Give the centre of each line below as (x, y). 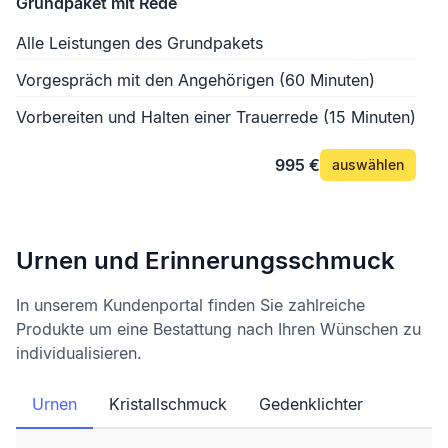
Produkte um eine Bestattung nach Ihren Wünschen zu (218, 328)
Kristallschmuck (168, 403)
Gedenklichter (311, 403)
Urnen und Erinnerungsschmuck (205, 260)
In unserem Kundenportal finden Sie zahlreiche (190, 304)
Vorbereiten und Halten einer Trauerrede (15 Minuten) (216, 116)
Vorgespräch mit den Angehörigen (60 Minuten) (195, 79)
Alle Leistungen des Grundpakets (139, 42)
